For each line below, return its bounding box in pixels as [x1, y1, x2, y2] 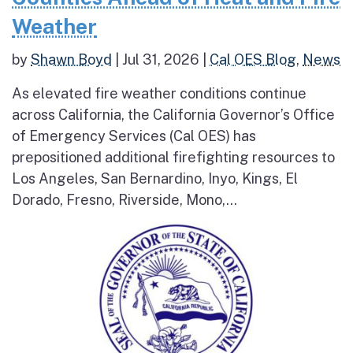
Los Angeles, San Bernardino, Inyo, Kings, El [12, 170, 298, 188]
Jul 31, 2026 [122, 51, 199, 69]
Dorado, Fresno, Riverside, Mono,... [12, 191, 237, 209]
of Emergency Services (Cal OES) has [12, 128, 256, 145]
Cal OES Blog [210, 51, 296, 69]
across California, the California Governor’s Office [12, 106, 335, 124]
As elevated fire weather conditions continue [12, 85, 307, 102]
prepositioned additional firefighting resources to [12, 149, 335, 166]
